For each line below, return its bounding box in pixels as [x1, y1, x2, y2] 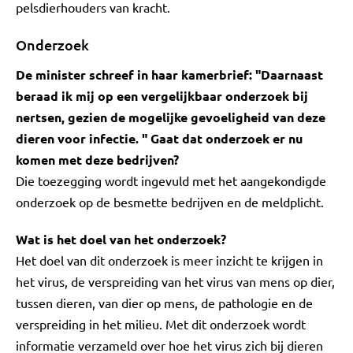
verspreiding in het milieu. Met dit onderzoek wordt [16, 316, 306, 332]
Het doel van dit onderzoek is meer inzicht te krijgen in [16, 252, 323, 268]
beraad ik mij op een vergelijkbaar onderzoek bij [16, 87, 308, 104]
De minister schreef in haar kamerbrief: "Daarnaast [16, 66, 323, 83]
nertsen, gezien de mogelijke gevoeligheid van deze [16, 109, 325, 125]
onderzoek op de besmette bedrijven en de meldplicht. [16, 194, 324, 210]
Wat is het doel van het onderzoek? [16, 231, 226, 247]
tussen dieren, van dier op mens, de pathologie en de [16, 295, 313, 310]
